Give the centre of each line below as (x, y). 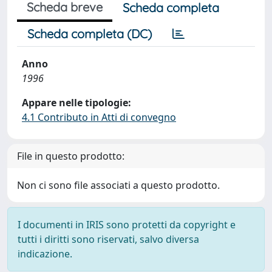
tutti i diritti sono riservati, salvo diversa (108, 239)
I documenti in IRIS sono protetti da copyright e (127, 225)
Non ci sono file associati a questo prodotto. (118, 185)
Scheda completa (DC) (90, 34)
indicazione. (45, 254)
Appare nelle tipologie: (76, 103)
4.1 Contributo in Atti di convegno (99, 117)
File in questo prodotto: (71, 156)
